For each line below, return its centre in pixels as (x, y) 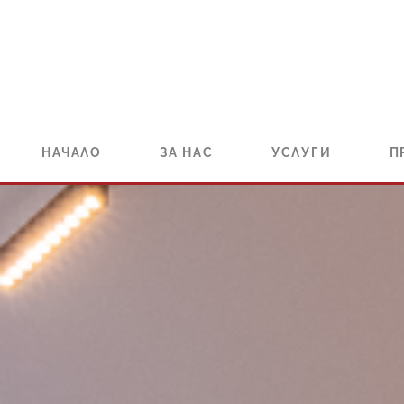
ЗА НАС (186, 153)
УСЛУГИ (301, 153)
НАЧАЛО (72, 153)
